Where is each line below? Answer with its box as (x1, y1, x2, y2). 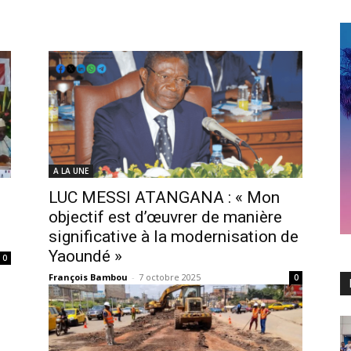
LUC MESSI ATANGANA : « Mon (49, 187, 280, 207)
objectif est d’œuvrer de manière (49, 207, 282, 226)
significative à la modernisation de (49, 226, 299, 246)
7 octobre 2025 (139, 270, 201, 283)
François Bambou (49, 270, 128, 283)
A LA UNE (53, 165, 89, 176)
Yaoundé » (49, 246, 122, 266)
